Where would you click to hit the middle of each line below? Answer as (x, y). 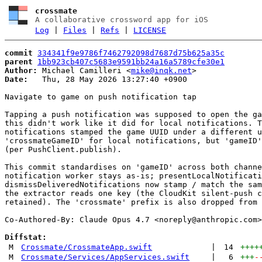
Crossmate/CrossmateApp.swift (87, 247)
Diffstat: (26, 237)
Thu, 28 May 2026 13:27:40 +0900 (108, 79)
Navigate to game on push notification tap (101, 96)
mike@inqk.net (161, 70)
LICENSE (150, 30)
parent (19, 61)
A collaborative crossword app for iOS (122, 20)
